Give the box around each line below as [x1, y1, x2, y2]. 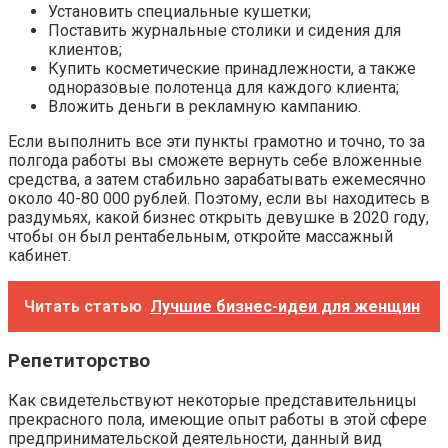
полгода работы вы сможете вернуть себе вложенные [8, 150, 422, 170]
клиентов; [48, 39, 122, 59]
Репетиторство [8, 350, 150, 373]
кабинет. [8, 245, 71, 265]
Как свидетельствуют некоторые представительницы [8, 391, 417, 411]
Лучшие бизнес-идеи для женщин [150, 296, 420, 316]
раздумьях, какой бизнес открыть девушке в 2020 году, [8, 207, 429, 227]
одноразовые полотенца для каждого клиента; [48, 77, 399, 97]
